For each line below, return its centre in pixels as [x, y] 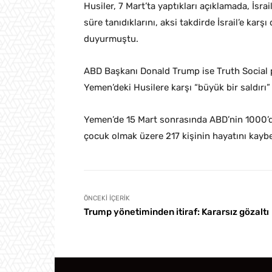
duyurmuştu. [111, 39]
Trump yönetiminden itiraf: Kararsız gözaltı [176, 212]
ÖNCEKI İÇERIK [107, 199]
